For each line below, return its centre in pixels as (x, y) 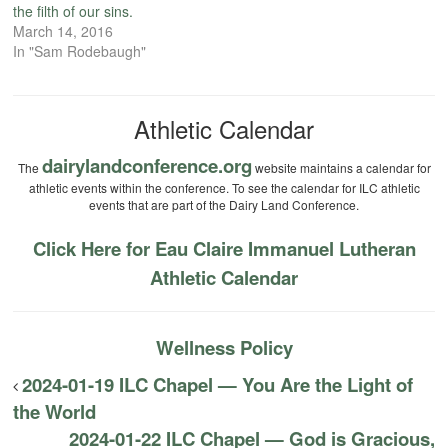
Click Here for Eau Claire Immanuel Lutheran (224, 249)
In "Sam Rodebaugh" (80, 51)
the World (55, 412)
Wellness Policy (224, 348)
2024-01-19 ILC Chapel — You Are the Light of (218, 385)
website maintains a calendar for (341, 168)
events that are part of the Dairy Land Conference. (224, 205)
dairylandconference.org (146, 166)
